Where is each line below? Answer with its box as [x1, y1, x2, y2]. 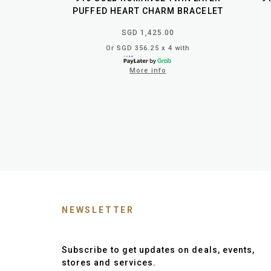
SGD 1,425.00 [121, 28, 175, 37]
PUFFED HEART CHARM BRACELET [73, 5, 223, 16]
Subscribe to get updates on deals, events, [62, 244, 255, 255]
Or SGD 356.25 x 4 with [105, 44, 191, 52]
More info [129, 66, 166, 74]
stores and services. [62, 257, 157, 267]
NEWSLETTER [62, 204, 134, 215]
